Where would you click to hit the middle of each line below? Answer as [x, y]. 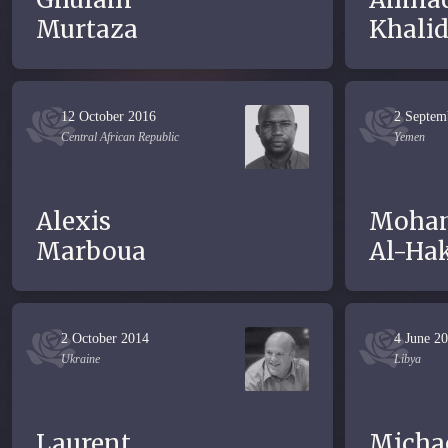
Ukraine [80, 359]
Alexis [73, 221]
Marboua [91, 251]
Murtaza [87, 29]
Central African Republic [120, 137]
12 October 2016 [108, 116]
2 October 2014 [105, 338]
